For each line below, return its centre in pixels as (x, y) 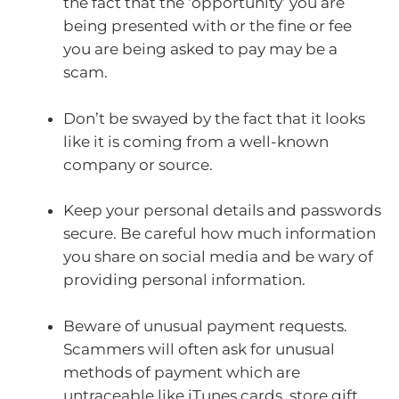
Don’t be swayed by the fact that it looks (214, 118)
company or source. (138, 164)
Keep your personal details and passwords (222, 211)
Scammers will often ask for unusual (199, 349)
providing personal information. (184, 280)
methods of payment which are (182, 372)
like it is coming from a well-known (196, 141)
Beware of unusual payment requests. (205, 326)
